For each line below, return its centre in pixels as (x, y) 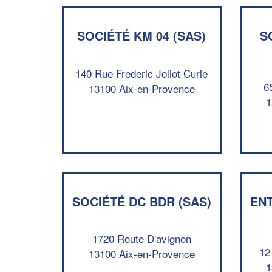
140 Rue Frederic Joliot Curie (142, 73)
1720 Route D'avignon (141, 238)
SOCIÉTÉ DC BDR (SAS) (141, 201)
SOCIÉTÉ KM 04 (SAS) (142, 36)
